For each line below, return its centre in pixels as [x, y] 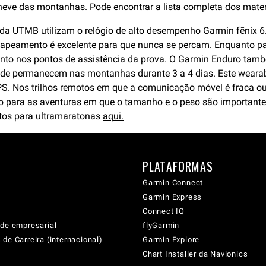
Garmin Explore [171, 240]
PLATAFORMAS [178, 166]
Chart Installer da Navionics [195, 254]
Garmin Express [172, 197]
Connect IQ [164, 211]
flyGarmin [161, 225]
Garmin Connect [173, 183]
